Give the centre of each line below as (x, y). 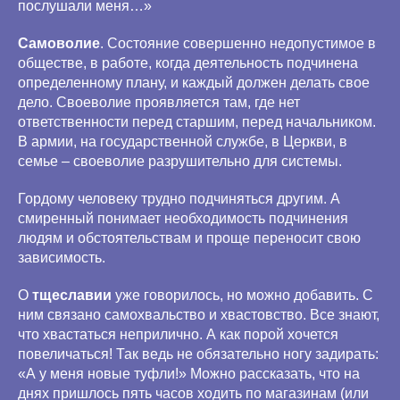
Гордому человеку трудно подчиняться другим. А (179, 199)
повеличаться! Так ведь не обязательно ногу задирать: (198, 354)
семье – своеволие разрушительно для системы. (180, 161)
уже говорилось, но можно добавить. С (242, 295)
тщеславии (72, 295)
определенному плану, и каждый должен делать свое (194, 83)
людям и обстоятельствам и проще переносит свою (189, 238)
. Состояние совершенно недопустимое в (238, 43)
